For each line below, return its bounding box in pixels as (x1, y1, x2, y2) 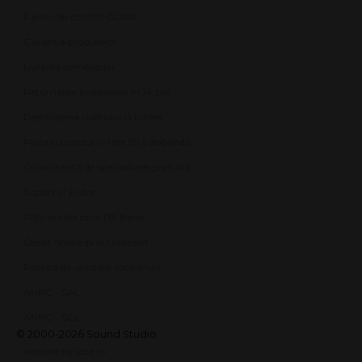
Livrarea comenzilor (23, 61, 116, 74)
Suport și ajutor (23, 186, 96, 199)
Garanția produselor (23, 36, 117, 48)
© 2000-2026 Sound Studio (16, 328, 157, 341)
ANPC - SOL (23, 311, 82, 324)
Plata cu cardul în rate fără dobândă (23, 136, 191, 149)
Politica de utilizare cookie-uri (23, 261, 160, 274)
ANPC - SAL (23, 286, 80, 299)
